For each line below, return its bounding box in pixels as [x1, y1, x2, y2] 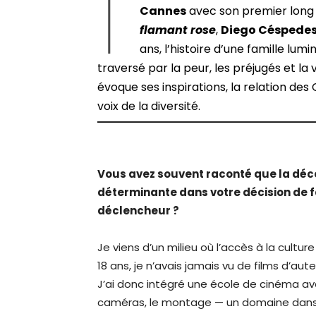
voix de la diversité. [97, 98, 203, 115]
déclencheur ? [97, 203, 179, 219]
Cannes [140, 3, 187, 20]
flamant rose [140, 22, 217, 39]
